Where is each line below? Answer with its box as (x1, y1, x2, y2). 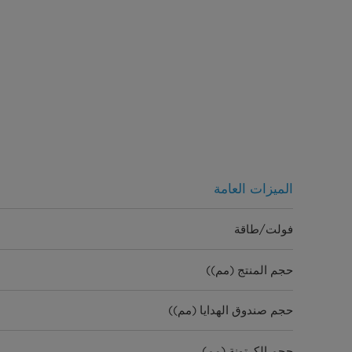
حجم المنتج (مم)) (206, 262, 294, 277)
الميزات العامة (214, 180, 294, 196)
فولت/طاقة (234, 222, 294, 236)
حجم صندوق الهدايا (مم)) (168, 303, 294, 318)
